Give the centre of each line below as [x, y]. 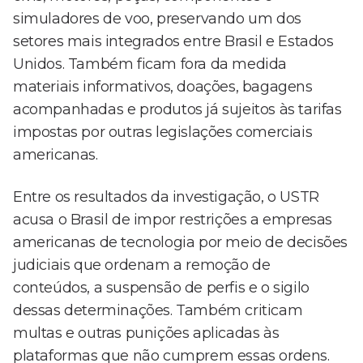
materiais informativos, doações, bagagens [163, 87]
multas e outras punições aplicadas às [146, 333]
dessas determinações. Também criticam [158, 311]
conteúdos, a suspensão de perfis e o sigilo [161, 288]
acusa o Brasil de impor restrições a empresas [173, 220]
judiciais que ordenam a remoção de [142, 265]
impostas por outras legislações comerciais [163, 132]
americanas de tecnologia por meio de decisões [181, 243]
